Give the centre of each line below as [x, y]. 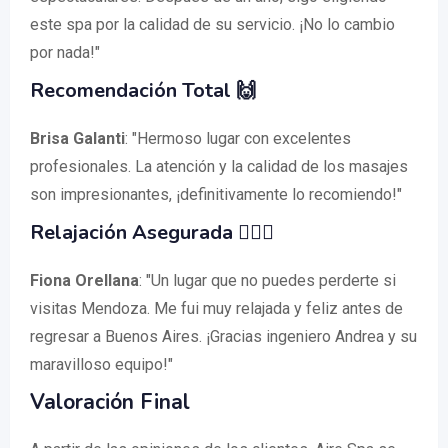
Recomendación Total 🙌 [143, 90]
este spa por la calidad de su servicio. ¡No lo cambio [212, 24]
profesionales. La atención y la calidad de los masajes [219, 166]
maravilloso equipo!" [101, 364]
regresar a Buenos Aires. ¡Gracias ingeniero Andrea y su [223, 336]
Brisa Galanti [77, 138]
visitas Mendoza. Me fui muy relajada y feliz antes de [216, 308]
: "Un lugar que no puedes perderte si [267, 280]
